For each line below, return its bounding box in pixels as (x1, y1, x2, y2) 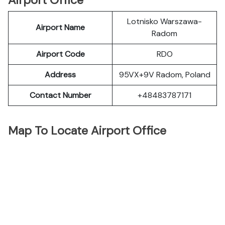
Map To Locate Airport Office (8, 123, 166, 138)
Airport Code (36, 49, 85, 59)
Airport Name (36, 22, 85, 33)
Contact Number (29, 90, 91, 100)
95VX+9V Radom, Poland (119, 69, 210, 80)
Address (45, 69, 76, 80)
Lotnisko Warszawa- (127, 16, 202, 27)
